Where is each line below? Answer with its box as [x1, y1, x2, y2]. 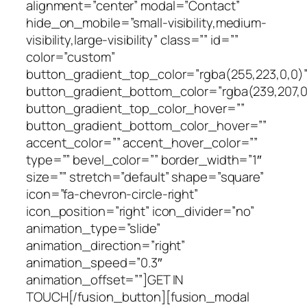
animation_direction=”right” [26, 236, 186, 254]
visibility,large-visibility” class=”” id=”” [26, 31, 238, 49]
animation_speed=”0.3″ [26, 254, 162, 271]
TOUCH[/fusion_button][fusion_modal [26, 288, 249, 306]
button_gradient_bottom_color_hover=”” [26, 116, 267, 134]
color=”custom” [26, 48, 115, 66]
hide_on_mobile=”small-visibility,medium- [26, 14, 267, 32]
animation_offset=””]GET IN [26, 271, 184, 288]
